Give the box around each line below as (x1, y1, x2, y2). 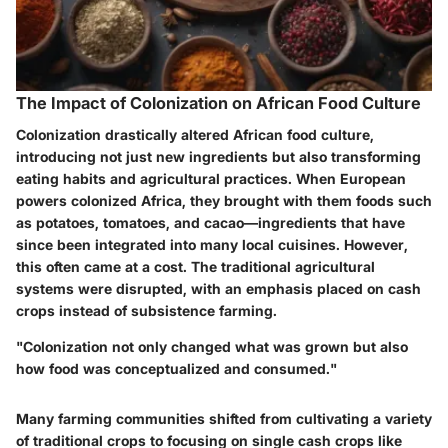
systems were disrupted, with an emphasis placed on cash (16, 280, 421, 298)
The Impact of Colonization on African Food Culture (16, 92, 421, 113)
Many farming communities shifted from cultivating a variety (16, 410, 432, 428)
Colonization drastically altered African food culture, (16, 126, 374, 144)
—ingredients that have (244, 214, 405, 232)
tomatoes (103, 214, 166, 232)
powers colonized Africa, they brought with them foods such (16, 192, 432, 210)
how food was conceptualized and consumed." (16, 360, 337, 378)
